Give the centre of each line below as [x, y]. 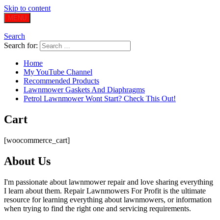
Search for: [21, 45]
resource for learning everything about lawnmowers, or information [108, 199]
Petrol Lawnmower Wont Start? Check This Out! [100, 98]
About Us [27, 161]
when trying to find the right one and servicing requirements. [97, 208]
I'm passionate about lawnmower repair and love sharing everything [109, 182]
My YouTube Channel [58, 72]
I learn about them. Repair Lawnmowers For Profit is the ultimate [105, 191]
